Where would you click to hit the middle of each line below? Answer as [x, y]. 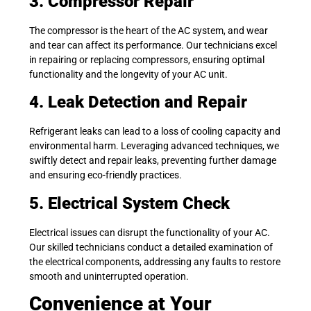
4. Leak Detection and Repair [138, 102]
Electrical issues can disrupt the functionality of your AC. [150, 232]
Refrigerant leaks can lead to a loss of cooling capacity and [155, 132]
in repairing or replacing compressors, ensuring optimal [147, 59]
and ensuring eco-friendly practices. [106, 175]
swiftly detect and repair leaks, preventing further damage [153, 161]
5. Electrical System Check [129, 203]
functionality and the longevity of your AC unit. [128, 74]
